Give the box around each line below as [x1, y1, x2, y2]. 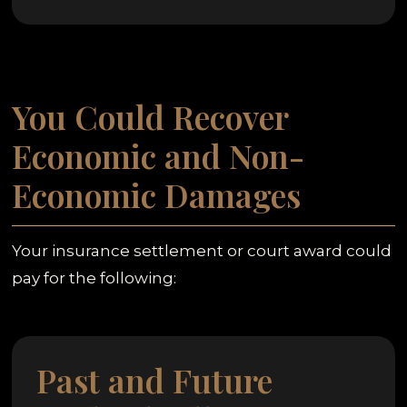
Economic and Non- [12, 133, 305, 177]
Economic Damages [12, 172, 302, 216]
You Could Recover [12, 94, 289, 138]
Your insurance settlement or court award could [12, 241, 392, 260]
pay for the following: [12, 268, 177, 287]
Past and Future [36, 358, 273, 402]
